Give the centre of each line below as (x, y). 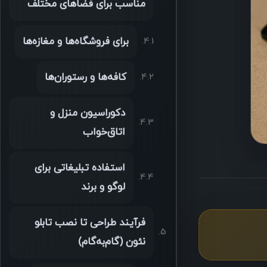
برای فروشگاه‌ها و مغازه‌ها (75, 43)
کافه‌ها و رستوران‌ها (85, 78)
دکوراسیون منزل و (87, 114)
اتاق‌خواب (104, 133)
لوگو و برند (103, 188)
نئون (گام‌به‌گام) (111, 243)
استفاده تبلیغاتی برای (80, 169)
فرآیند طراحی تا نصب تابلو (90, 224)
